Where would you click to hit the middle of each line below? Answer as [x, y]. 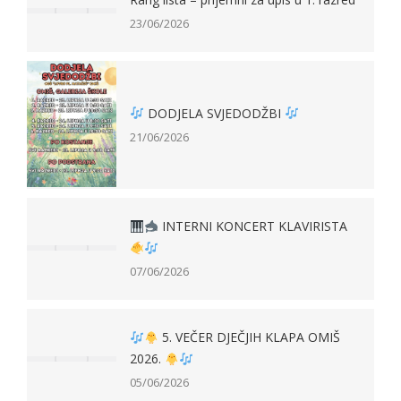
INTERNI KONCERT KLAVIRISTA [252, 226]
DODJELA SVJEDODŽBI [214, 113]
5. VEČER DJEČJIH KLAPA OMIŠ [249, 337]
